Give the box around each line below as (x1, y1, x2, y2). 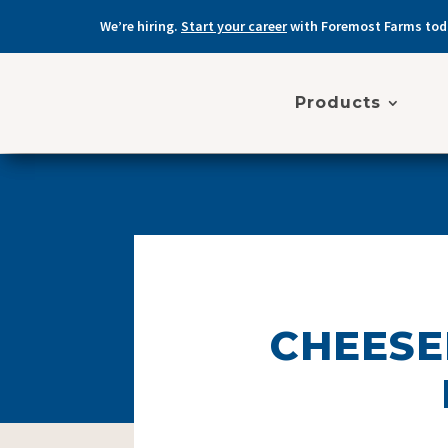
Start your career (181, 17, 287, 35)
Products (295, 93, 382, 112)
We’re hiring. (100, 17, 181, 35)
